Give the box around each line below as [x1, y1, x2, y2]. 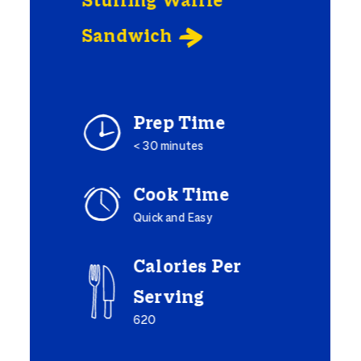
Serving [133, 288, 205, 309]
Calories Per [133, 258, 242, 278]
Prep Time [133, 114, 226, 135]
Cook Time [133, 186, 230, 206]
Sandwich [81, 27, 172, 48]
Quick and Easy [133, 212, 213, 226]
